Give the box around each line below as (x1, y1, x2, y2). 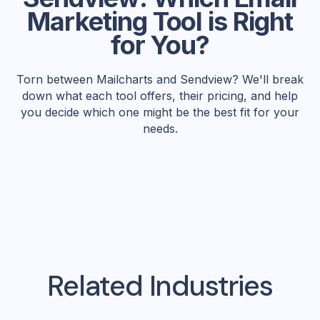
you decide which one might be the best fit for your (21, 105, 299, 120)
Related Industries (47, 267, 273, 305)
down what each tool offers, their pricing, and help (22, 89, 298, 104)
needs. (142, 121, 178, 136)
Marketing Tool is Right (27, 6, 293, 38)
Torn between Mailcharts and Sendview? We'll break (16, 72, 304, 87)
